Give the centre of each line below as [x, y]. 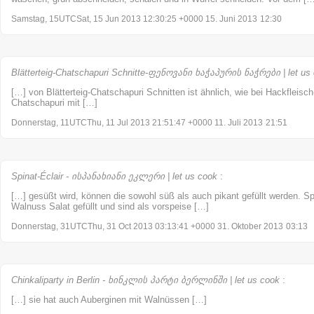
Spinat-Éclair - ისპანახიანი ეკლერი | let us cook [114, 176]
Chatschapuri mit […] [54, 102]
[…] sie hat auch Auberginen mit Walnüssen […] [109, 299]
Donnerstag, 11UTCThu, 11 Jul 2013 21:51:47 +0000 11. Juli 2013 [137, 122]
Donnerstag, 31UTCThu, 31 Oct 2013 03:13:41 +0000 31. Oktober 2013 [147, 226]
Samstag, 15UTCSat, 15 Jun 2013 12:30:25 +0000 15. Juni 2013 [134, 19]
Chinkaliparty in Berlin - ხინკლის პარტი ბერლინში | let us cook [145, 280]
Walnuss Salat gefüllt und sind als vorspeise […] [110, 206]
